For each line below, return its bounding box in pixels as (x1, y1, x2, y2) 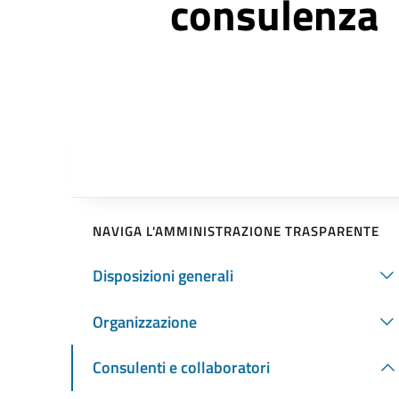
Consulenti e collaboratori (93, 355, 270, 380)
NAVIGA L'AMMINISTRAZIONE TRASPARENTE (93, 220, 379, 241)
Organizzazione (93, 309, 197, 334)
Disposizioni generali (93, 263, 233, 288)
